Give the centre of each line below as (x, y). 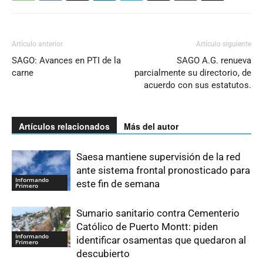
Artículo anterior (37, 44)
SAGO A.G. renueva (214, 61)
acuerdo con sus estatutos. (198, 85)
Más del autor (151, 127)
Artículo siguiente (224, 44)
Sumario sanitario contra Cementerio (158, 213)
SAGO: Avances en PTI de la (66, 61)
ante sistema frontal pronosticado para (163, 171)
